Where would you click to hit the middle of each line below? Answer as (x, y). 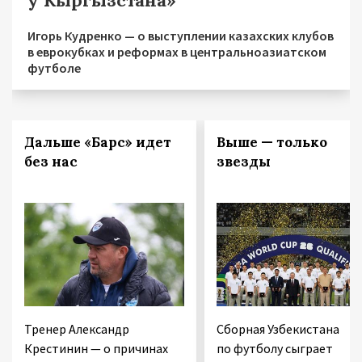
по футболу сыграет (274, 349)
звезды (243, 162)
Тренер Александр (77, 329)
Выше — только (271, 143)
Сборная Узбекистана (278, 329)
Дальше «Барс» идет (98, 143)
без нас (51, 162)
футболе (54, 68)
